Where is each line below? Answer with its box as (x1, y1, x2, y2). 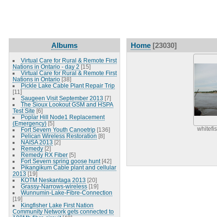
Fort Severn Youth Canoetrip (20, 126, 95, 133)
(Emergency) (12, 120, 46, 126)
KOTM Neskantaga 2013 (20, 176, 86, 183)
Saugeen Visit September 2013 (20, 94, 103, 101)
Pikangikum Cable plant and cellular (20, 164, 116, 170)
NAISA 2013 (20, 139, 53, 145)
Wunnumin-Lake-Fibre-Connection (20, 189, 112, 196)
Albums (51, 41, 77, 49)
